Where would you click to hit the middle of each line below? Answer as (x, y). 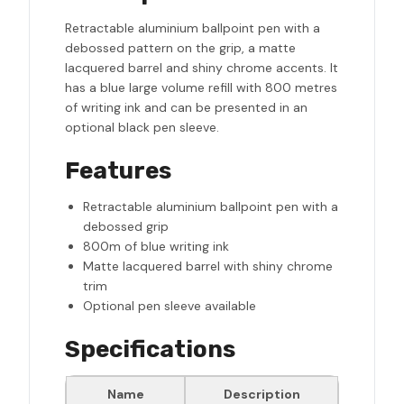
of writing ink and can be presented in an (186, 108)
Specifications (150, 350)
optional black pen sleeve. (142, 128)
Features (118, 171)
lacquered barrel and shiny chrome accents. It (202, 68)
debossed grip (126, 227)
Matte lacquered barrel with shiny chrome (208, 266)
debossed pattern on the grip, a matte (180, 48)
